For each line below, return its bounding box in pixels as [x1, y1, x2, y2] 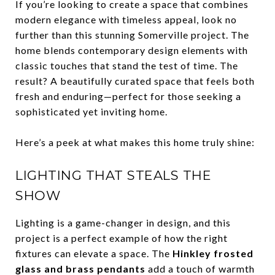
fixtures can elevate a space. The [15, 247, 172, 259]
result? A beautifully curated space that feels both [15, 75, 255, 87]
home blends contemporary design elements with [15, 44, 248, 56]
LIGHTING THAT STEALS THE [15, 168, 211, 183]
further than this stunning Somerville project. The [15, 29, 249, 41]
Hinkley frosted [172, 247, 254, 259]
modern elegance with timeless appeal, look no [15, 14, 237, 25]
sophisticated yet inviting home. [15, 106, 168, 117]
